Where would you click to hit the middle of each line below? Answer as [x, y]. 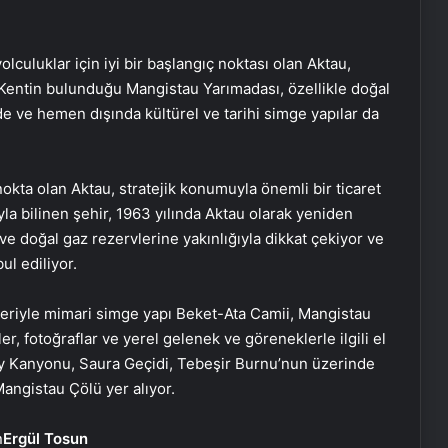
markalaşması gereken [219, 348]
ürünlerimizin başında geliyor [238, 367]
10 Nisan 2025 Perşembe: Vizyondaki [262, 420]
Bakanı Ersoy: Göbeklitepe [227, 329]
